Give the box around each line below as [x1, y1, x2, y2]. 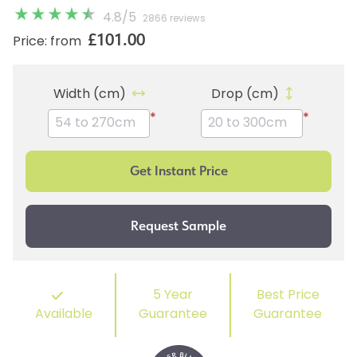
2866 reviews [143, 14, 206, 24]
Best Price [256, 288, 320, 302]
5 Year [153, 288, 193, 302]
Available [35, 308, 92, 321]
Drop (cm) [210, 88, 279, 101]
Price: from [13, 35, 81, 49]
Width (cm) [53, 88, 126, 101]
